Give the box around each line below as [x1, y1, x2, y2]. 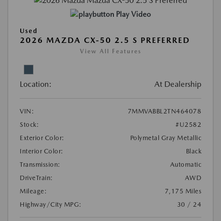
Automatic [170, 161, 201, 169]
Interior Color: [20, 147, 64, 155]
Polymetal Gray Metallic [130, 134, 201, 142]
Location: [20, 79, 52, 89]
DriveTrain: [20, 174, 53, 182]
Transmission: [20, 161, 61, 169]
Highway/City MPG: [20, 201, 82, 209]
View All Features [79, 48, 142, 55]
